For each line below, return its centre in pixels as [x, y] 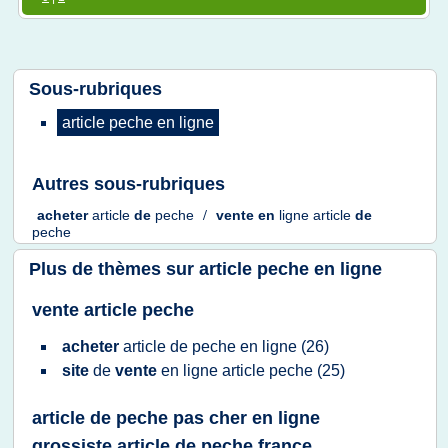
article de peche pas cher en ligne [176, 418]
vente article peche [113, 310]
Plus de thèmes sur [114, 269]
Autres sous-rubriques [128, 184]
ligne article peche [250, 370]
